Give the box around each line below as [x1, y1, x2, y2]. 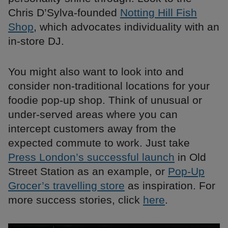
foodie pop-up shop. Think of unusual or [8, 94, 202, 106]
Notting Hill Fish [120, 7, 197, 19]
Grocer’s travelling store [8, 180, 125, 192]
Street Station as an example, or [8, 165, 168, 178]
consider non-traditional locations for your [8, 80, 210, 92]
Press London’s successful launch [8, 151, 175, 163]
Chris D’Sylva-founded [8, 7, 120, 19]
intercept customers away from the [8, 123, 176, 135]
